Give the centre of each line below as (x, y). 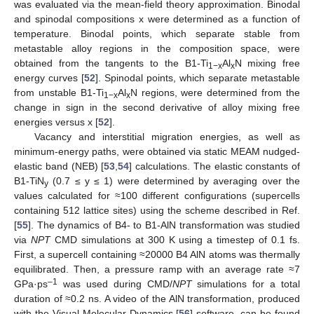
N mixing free (267, 63)
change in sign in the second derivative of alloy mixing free (157, 107)
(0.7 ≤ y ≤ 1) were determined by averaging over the (174, 180)
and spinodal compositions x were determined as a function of (157, 19)
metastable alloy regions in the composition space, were (157, 48)
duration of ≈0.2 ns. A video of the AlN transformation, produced (157, 298)
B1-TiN (29, 180)
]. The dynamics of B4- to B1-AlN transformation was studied (164, 225)
